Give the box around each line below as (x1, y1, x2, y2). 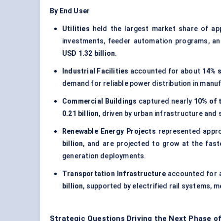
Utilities (62, 25, 90, 33)
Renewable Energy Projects (62, 127, 156, 136)
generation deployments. (62, 152, 147, 160)
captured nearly (137, 97, 194, 106)
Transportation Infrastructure (62, 170, 166, 178)
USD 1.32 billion (62, 49, 115, 58)
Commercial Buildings (62, 97, 137, 106)
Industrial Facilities (62, 67, 129, 75)
